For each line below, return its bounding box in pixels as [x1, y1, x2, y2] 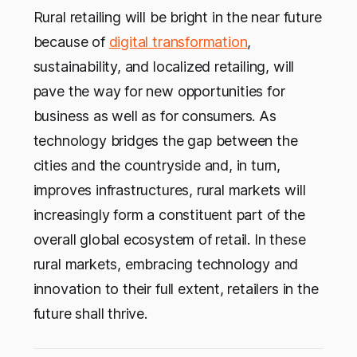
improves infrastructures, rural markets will [33, 181, 306, 198]
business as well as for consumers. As [33, 107, 277, 124]
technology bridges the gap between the [33, 131, 298, 149]
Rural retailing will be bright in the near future [33, 8, 322, 25]
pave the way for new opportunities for [33, 82, 285, 100]
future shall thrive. [33, 304, 147, 322]
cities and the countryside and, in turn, [33, 156, 281, 174]
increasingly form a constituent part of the [33, 206, 305, 223]
